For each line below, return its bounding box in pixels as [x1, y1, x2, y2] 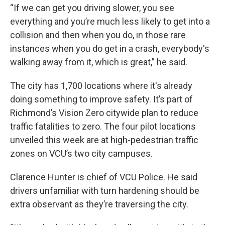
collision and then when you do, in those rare [10, 29, 186, 40]
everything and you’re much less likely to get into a [10, 16, 210, 27]
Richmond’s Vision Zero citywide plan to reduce [10, 107, 198, 118]
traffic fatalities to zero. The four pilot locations [10, 121, 196, 132]
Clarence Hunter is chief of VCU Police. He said [10, 171, 197, 182]
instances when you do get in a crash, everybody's [10, 43, 209, 54]
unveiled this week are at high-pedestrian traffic [10, 134, 198, 145]
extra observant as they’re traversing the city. [10, 198, 188, 209]
